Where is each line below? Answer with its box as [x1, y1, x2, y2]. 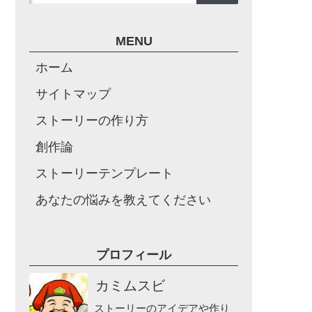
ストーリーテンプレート [36, 166, 173, 180]
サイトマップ [36, 87, 111, 101]
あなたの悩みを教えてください [36, 193, 211, 207]
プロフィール [96, 248, 171, 262]
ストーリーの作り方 [36, 114, 148, 127]
